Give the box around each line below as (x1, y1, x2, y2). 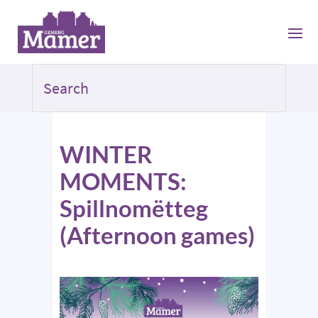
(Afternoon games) (60, 221, 255, 250)
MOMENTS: (60, 167, 187, 196)
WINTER (60, 140, 153, 169)
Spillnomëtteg (60, 194, 208, 223)
